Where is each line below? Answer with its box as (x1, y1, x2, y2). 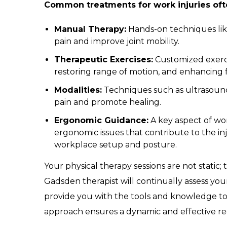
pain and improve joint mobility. (54, 36, 179, 46)
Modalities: (54, 85, 102, 95)
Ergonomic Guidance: (54, 116, 148, 126)
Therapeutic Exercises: (54, 55, 153, 65)
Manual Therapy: (54, 24, 126, 34)
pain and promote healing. (54, 97, 161, 107)
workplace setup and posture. (54, 140, 177, 150)
